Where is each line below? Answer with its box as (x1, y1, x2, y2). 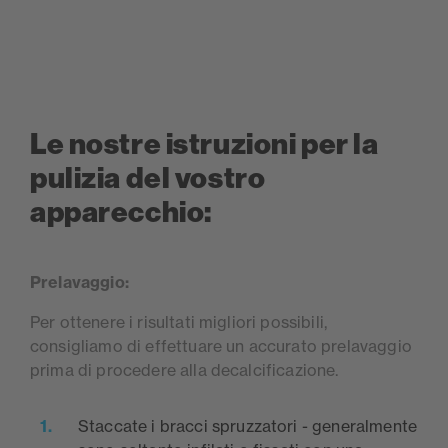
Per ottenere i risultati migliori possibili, (30, 312, 328, 333)
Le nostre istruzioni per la (30, 127, 379, 163)
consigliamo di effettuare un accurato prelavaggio (30, 336, 412, 357)
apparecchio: (30, 195, 212, 231)
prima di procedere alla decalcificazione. (30, 360, 339, 381)
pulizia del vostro (30, 161, 266, 197)
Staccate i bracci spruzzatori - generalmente (78, 416, 418, 437)
